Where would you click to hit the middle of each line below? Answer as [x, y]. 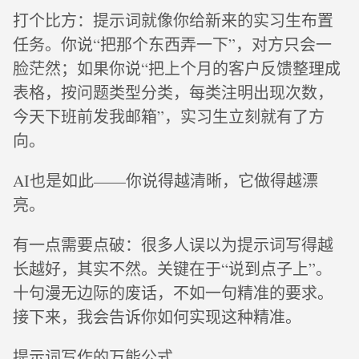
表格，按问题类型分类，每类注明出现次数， [173, 93]
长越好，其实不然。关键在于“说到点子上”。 [172, 269]
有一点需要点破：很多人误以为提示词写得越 [173, 245]
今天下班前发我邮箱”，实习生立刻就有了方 [169, 117]
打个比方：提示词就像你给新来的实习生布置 [173, 20]
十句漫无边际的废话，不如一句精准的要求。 [173, 293]
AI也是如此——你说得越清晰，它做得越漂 [165, 181]
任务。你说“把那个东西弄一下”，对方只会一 [172, 44]
